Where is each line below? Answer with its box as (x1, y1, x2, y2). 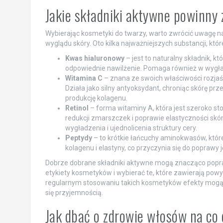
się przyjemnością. (45, 189, 103, 197)
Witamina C (65, 74, 103, 83)
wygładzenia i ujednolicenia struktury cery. (65, 124, 197, 132)
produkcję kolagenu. (65, 94, 127, 103)
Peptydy (65, 134, 92, 142)
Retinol (65, 104, 89, 112)
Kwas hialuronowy (65, 54, 124, 63)
